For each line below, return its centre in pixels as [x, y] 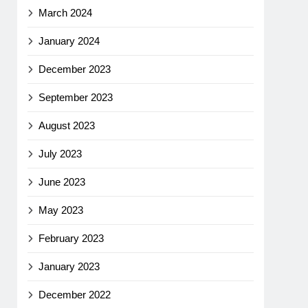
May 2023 [61, 210]
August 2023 [67, 126]
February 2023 [71, 239]
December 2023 [75, 69]
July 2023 [60, 154]
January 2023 [69, 267]
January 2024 [69, 41]
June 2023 [62, 182]
